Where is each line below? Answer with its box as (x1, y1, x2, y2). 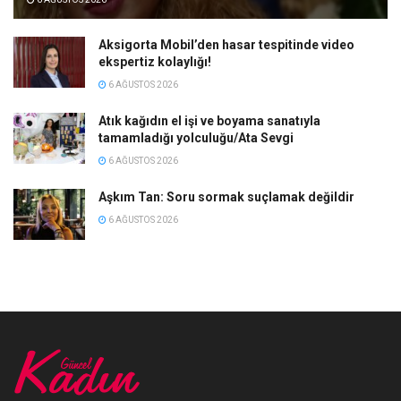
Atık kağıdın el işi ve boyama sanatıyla (98, 114, 320, 129)
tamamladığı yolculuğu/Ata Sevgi (98, 131, 294, 146)
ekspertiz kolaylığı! (98, 55, 211, 70)
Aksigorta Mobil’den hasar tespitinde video (98, 38, 354, 53)
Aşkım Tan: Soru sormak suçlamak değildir (98, 190, 354, 205)
